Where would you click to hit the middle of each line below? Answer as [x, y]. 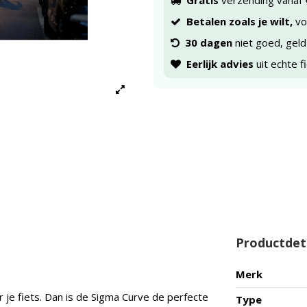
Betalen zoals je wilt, [239, 21]
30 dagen [208, 42]
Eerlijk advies [220, 64]
